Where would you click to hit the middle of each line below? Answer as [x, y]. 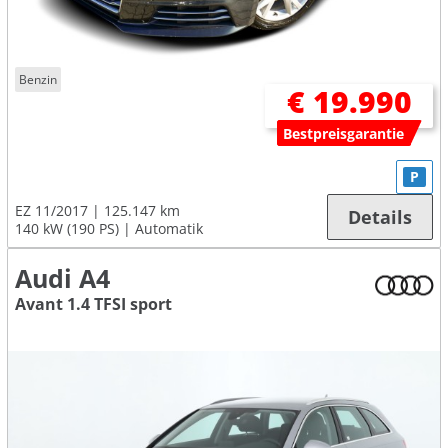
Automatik [169, 229]
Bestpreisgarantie [344, 134]
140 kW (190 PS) [67, 229]
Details [380, 217]
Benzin [38, 79]
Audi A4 [62, 279]
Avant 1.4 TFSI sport [93, 304]
